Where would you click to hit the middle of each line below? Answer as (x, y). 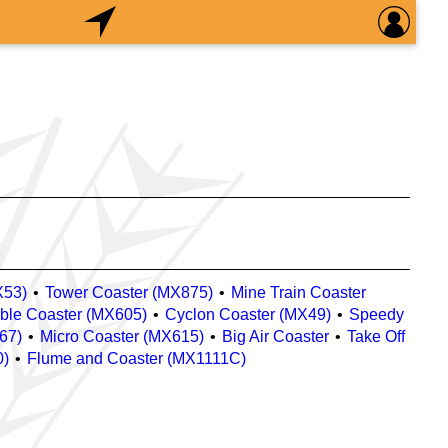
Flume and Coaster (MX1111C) (136, 358)
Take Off (376, 336)
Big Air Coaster (275, 336)
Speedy (376, 314)
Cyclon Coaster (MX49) (248, 314)
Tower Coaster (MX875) (129, 292)
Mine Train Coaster (298, 292)
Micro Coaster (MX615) (122, 336)
